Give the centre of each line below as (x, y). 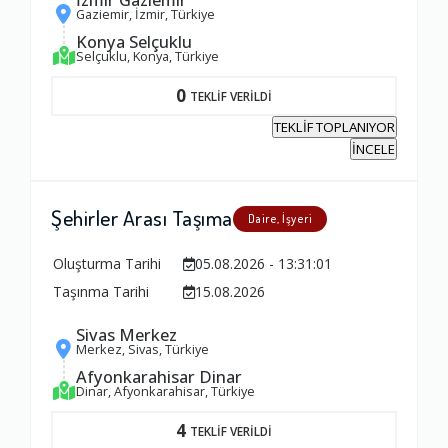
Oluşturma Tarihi (107, 264)
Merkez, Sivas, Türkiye (142, 349)
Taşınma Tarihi (101, 292)
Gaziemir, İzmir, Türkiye (145, 14)
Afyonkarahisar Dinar (159, 377)
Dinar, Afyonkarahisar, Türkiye (165, 391)
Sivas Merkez (126, 335)
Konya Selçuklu (134, 42)
